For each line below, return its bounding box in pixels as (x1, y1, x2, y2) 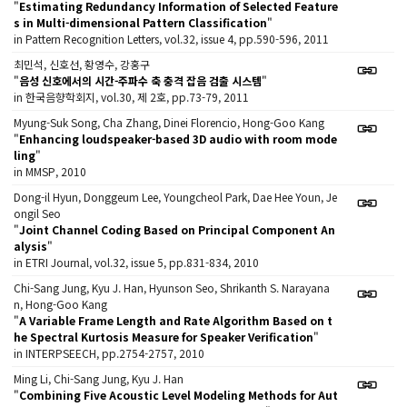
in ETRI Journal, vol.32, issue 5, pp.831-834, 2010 (14, 254, 260, 270)
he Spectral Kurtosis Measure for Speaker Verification (14, 329, 314, 344)
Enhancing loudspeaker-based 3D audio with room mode (19, 131, 338, 146)
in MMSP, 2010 (14, 164, 87, 179)
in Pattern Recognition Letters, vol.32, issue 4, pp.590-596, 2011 (14, 31, 330, 46)
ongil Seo (14, 205, 62, 221)
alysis (14, 238, 48, 253)
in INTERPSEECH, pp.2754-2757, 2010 (14, 345, 205, 361)
